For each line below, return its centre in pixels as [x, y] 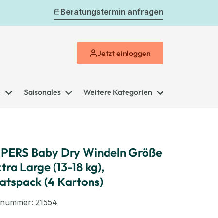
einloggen [133, 53]
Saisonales [42, 92]
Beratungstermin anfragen [112, 12]
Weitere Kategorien [118, 92]
